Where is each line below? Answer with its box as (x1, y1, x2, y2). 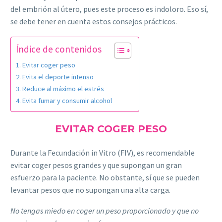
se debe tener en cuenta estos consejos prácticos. (10, 16, 177, 26)
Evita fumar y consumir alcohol (22, 96, 112, 105)
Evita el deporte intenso (22, 72, 94, 81)
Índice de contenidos (16, 43, 102, 55)
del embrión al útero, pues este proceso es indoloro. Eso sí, (10, 3, 208, 14)
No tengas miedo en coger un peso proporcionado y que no (10, 206, 199, 216)
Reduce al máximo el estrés (22, 84, 104, 93)
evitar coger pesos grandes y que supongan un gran (10, 160, 182, 170)
